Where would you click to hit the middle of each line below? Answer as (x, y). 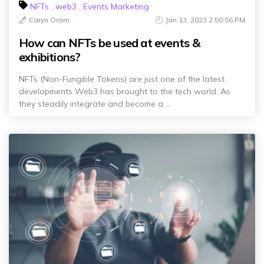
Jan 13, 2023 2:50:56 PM (205, 20)
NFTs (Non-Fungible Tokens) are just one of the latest (122, 79)
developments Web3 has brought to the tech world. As (125, 91)
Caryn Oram (49, 20)
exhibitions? (50, 57)
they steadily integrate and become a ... (95, 104)
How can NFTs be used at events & (109, 43)
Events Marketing (116, 6)
